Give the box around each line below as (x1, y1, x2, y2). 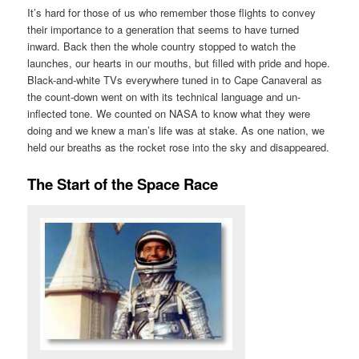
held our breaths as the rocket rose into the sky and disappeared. (27, 139, 330, 155)
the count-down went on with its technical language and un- (27, 89, 301, 105)
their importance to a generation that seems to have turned (27, 22, 300, 38)
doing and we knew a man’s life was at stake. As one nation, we (27, 123, 325, 139)
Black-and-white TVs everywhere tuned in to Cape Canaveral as (27, 72, 323, 88)
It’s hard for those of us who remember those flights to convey (27, 5, 317, 21)
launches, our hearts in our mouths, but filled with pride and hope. (27, 55, 331, 71)
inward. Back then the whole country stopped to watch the (27, 38, 296, 54)
